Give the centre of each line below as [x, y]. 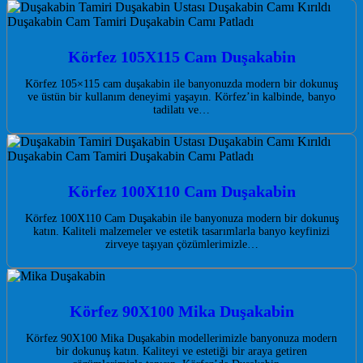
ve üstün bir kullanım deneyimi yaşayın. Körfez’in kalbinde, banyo [181, 97]
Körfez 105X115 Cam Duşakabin [181, 57]
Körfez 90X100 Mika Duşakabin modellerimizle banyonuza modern [181, 339]
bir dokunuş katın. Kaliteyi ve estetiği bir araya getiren [181, 352]
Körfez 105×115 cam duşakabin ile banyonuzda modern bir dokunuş [181, 84]
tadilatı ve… [181, 110]
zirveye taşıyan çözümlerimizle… [181, 245]
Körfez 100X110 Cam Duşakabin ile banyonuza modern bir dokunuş [181, 219]
